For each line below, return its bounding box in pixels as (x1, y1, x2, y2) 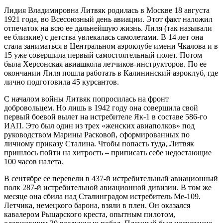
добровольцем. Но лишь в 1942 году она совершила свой (4, 104, 198, 112)
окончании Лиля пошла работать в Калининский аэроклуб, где (4, 69, 218, 78)
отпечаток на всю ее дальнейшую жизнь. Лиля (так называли (4, 24, 212, 33)
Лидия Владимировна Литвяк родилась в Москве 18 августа (4, 6, 210, 15)
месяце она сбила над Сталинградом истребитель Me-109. (4, 192, 201, 201)
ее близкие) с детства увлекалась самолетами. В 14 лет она (4, 33, 203, 42)
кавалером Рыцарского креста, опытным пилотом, (4, 210, 175, 219)
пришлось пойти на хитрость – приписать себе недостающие (4, 148, 212, 157)
